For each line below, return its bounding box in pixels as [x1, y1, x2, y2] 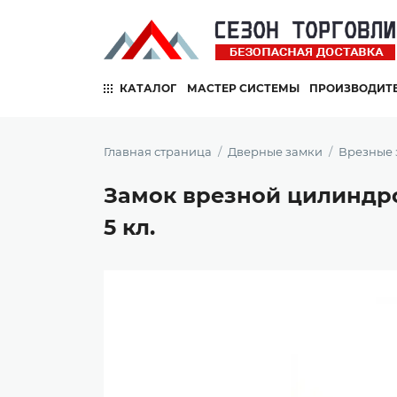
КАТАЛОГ [120, 82, 176, 95]
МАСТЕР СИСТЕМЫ [186, 82, 300, 95]
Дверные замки [228, 144, 323, 159]
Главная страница [104, 144, 212, 159]
